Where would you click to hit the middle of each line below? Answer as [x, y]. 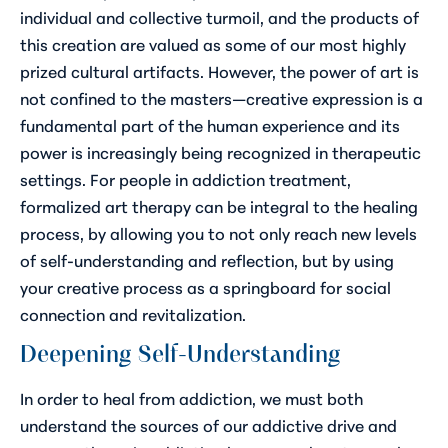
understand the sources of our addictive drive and [208, 424]
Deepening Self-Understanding [180, 353]
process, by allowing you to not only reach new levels [218, 232]
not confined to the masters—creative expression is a [221, 97]
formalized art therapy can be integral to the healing [219, 205]
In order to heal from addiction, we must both [191, 397]
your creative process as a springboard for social [205, 286]
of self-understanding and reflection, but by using [207, 259]
